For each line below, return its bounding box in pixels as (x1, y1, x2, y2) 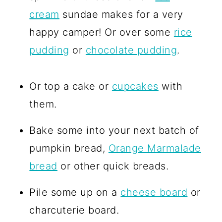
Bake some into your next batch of (29, 124, 199, 137)
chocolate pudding (85, 44, 177, 56)
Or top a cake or (29, 80, 112, 93)
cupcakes (111, 80, 159, 93)
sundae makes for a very (59, 8, 183, 21)
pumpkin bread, (29, 142, 109, 155)
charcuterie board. (29, 204, 119, 217)
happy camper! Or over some (29, 26, 174, 39)
